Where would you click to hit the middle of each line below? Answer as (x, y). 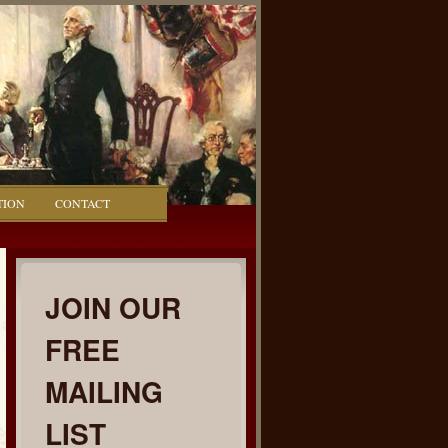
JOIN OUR (113, 307)
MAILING (104, 391)
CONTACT (82, 203)
